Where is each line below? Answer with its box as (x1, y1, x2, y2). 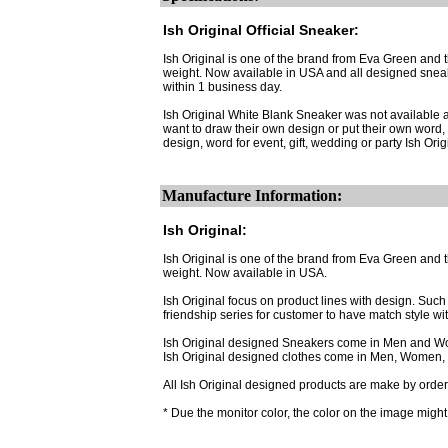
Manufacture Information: (162, 187, 342, 204)
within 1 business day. (163, 80, 282, 94)
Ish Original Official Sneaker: (163, 22, 359, 38)
